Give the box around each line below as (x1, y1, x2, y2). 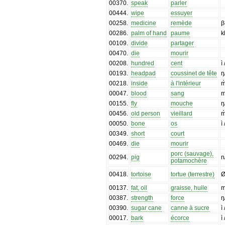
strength (131, 194, 154, 201)
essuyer (171, 9, 193, 17)
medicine (131, 19, 157, 27)
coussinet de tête (171, 69, 217, 77)
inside (131, 79, 148, 87)
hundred (131, 59, 155, 67)
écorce (171, 214, 190, 221)
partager (171, 39, 194, 47)
